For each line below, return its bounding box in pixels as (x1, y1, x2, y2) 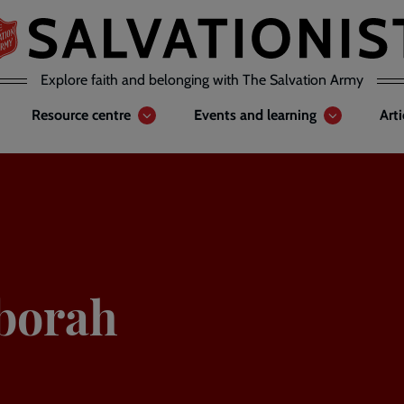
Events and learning (194, 106, 317, 124)
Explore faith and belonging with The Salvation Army (41, 71, 363, 88)
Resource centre (32, 106, 131, 124)
